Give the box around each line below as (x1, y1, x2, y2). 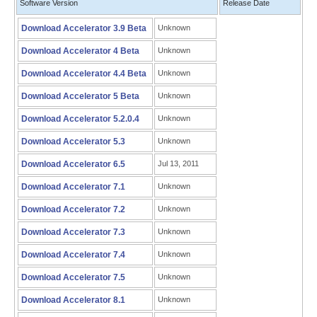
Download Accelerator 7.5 (21, 272, 125, 282)
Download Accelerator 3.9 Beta (21, 23, 146, 33)
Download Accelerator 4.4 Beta (21, 69, 146, 79)
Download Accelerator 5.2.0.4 (21, 114, 139, 124)
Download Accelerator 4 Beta (21, 46, 139, 56)
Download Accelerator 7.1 (21, 182, 125, 192)
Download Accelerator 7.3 (21, 227, 125, 237)
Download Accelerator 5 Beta (21, 91, 139, 101)
